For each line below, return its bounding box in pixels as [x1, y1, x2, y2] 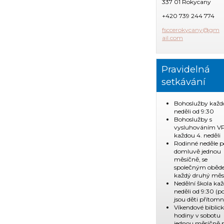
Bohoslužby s [174, 115, 212, 123]
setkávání [161, 75, 205, 87]
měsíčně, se [174, 155, 207, 163]
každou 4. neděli [174, 131, 220, 139]
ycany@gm [185, 25, 219, 33]
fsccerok [162, 25, 185, 33]
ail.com [162, 33, 183, 41]
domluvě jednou [174, 147, 221, 155]
